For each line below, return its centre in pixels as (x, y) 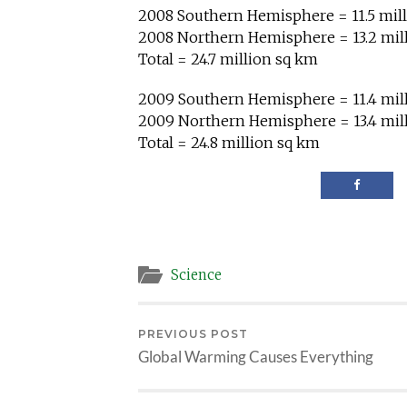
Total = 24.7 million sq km (228, 59)
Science (196, 275)
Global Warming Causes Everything (256, 357)
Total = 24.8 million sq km (229, 142)
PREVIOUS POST (193, 334)
